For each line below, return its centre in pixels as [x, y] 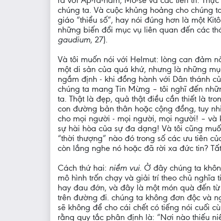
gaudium [74, 40]
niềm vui [124, 168]
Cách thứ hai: [83, 168]
